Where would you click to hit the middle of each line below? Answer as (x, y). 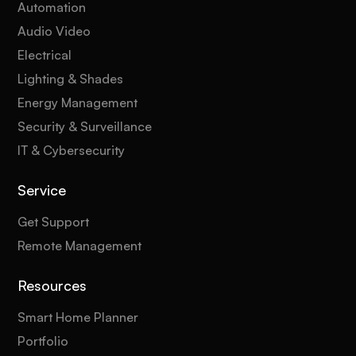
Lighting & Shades (71, 78)
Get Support (54, 221)
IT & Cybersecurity (72, 150)
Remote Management (80, 245)
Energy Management (78, 102)
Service (42, 190)
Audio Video (54, 31)
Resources (52, 285)
